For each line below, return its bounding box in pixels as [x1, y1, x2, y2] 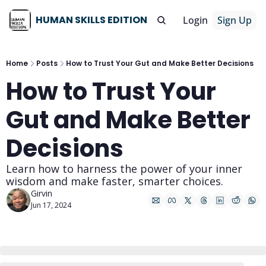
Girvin [31, 188, 52, 199]
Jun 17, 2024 [31, 200, 71, 210]
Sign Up [217, 14, 252, 27]
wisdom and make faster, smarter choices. [6, 174, 223, 188]
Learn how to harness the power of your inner [6, 161, 242, 176]
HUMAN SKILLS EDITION [36, 13, 147, 27]
